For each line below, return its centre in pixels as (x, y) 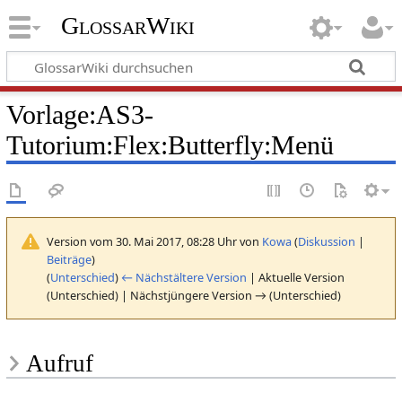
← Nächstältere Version (184, 277)
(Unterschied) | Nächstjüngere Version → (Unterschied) (193, 295)
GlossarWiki (127, 26)
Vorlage (47, 114)
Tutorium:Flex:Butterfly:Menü (170, 145)
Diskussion (326, 241)
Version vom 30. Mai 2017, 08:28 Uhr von (154, 241)
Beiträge (69, 259)
